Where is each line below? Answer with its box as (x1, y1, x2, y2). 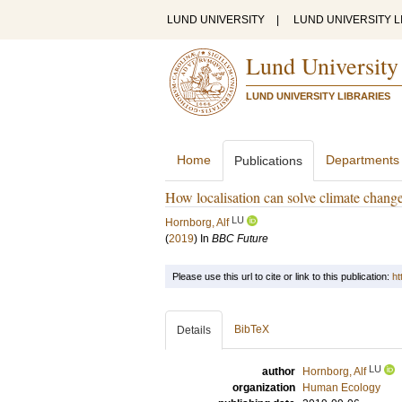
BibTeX (234, 323, 269, 336)
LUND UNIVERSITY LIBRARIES (246, 91, 390, 101)
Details (177, 324, 211, 336)
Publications (234, 153, 302, 168)
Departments (326, 153, 399, 167)
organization (232, 381, 295, 394)
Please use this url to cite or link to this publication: (172, 271, 392, 282)
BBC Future (212, 232, 268, 245)
